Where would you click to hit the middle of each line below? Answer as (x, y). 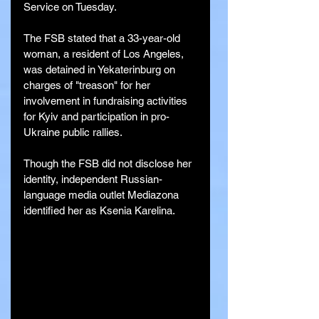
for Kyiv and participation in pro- (96, 117)
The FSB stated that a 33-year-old (103, 38)
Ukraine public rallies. (73, 132)
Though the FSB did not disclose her (109, 164)
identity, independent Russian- (93, 179)
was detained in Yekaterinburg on (101, 70)
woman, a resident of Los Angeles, (105, 54)
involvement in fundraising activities (107, 101)
